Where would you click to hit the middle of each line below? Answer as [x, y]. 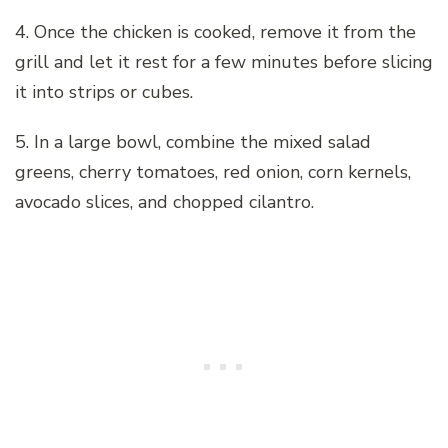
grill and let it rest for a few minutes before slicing [224, 62]
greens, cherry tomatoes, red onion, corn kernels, [213, 172]
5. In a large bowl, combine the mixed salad [193, 142]
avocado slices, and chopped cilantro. [164, 202]
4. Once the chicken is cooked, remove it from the [215, 32]
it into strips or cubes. [104, 92]
